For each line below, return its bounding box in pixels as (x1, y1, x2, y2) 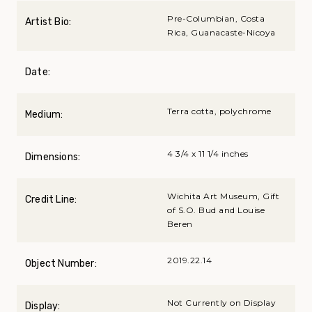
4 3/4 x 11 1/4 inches (167, 148, 249, 159)
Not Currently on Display (167, 297, 276, 308)
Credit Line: (25, 193, 77, 205)
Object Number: (25, 257, 97, 270)
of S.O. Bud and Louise (167, 204, 265, 215)
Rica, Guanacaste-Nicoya (167, 26, 276, 38)
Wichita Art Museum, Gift (167, 190, 279, 201)
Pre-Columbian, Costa (167, 13, 265, 24)
